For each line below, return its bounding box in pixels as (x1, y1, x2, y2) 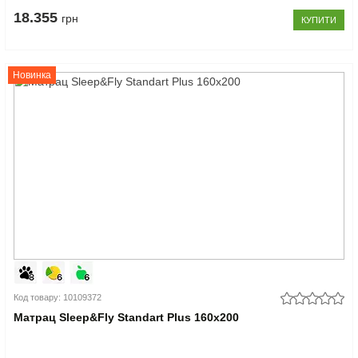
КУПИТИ (300, 14, 336, 25)
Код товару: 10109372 (14, 292, 102, 302)
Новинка (13, 69, 52, 81)
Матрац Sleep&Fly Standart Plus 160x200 (14, 310, 240, 324)
